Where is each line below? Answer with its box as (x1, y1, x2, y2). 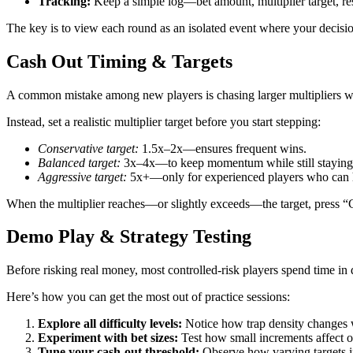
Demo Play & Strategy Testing (6, 226, 251, 247)
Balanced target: (38, 155, 121, 169)
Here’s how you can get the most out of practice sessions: (6, 290, 290, 304)
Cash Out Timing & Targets (6, 50, 232, 72)
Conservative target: (38, 141, 139, 155)
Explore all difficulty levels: (38, 317, 182, 331)
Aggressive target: (38, 169, 127, 184)
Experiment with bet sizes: (38, 331, 178, 345)
